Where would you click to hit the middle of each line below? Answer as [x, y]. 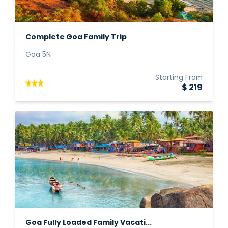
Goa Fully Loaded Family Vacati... [89, 223]
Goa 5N [38, 55]
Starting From [179, 78]
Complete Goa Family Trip [76, 37]
